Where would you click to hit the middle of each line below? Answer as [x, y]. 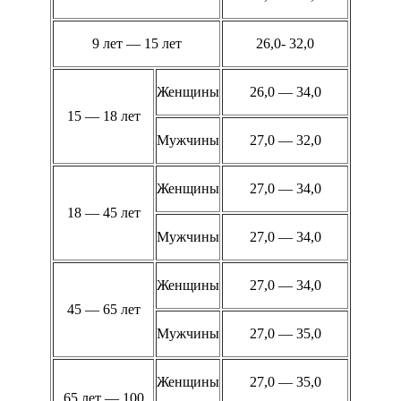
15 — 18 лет [103, 116]
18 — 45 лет [103, 213]
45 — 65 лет [103, 310]
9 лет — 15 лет [137, 44]
